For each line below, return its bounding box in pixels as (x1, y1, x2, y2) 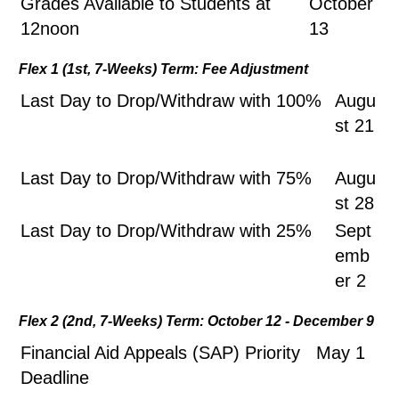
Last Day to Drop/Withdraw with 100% (20, 91, 327, 110)
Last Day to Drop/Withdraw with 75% (20, 168, 322, 188)
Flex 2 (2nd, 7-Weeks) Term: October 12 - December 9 (19, 313, 374, 329)
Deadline (20, 368, 308, 387)
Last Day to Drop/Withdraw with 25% (20, 221, 312, 240)
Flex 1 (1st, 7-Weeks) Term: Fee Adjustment (19, 61, 308, 77)
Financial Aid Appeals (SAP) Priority (20, 343, 300, 362)
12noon (20, 19, 79, 38)
